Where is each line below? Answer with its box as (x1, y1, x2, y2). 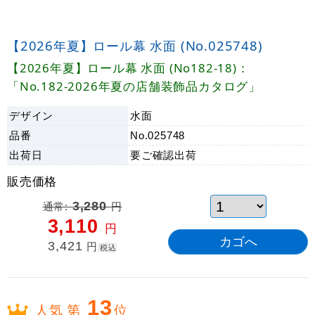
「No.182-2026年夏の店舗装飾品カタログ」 (7, 78, 261, 95)
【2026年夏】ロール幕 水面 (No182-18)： (7, 60, 250, 77)
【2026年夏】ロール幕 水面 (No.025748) (7, 37, 263, 55)
